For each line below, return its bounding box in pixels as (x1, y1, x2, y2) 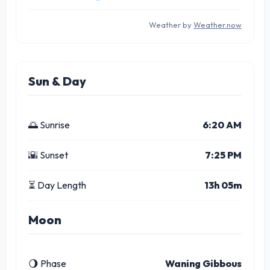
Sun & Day (28, 73, 86, 89)
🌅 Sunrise (28, 118, 70, 131)
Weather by (149, 19, 193, 30)
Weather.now (193, 19, 242, 30)
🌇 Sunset (28, 148, 68, 161)
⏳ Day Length (28, 178, 86, 191)
